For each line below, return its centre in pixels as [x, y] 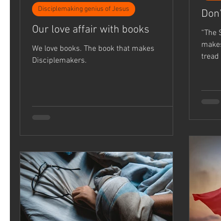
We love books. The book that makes [58, 49]
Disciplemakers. [59, 61]
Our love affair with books [91, 30]
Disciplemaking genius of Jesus [84, 9]
